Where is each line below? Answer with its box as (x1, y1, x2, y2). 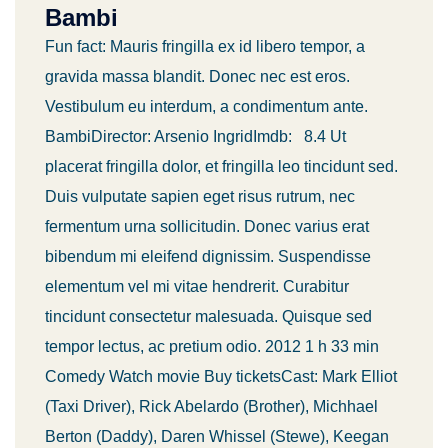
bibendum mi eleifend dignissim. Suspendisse (45, 248, 371, 265)
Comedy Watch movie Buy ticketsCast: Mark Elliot (45, 368, 397, 385)
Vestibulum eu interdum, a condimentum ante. (45, 98, 368, 115)
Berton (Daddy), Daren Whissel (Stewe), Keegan (45, 428, 389, 445)
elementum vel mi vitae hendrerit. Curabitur (45, 278, 349, 295)
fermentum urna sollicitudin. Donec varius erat (45, 218, 369, 235)
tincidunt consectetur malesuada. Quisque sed (45, 308, 372, 325)
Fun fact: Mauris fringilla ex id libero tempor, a (45, 38, 365, 55)
